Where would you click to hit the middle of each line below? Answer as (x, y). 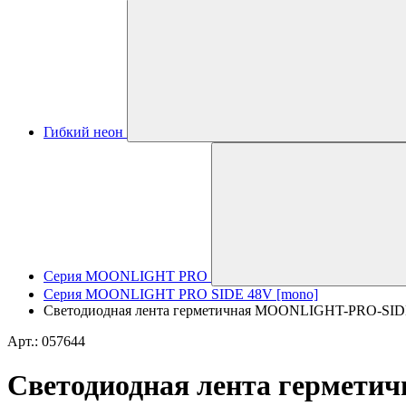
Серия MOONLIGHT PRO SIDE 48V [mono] (181, 294)
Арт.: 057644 (46, 341)
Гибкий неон (83, 132)
